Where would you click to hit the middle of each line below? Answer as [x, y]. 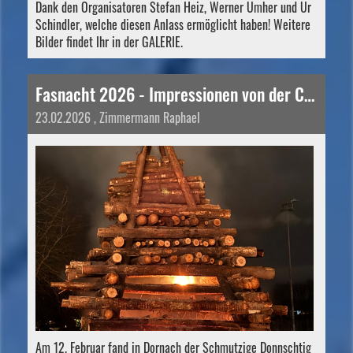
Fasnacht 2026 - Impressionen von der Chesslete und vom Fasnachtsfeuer [309, 93]
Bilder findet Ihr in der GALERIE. [111, 41]
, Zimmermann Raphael [145, 117]
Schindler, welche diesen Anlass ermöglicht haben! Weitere [173, 24]
